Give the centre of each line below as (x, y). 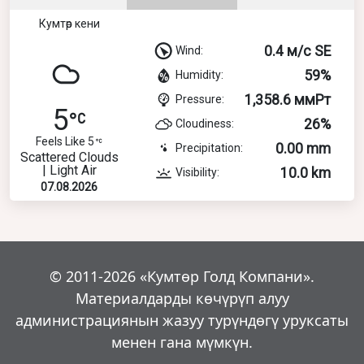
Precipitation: (209, 147)
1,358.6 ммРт (288, 100)
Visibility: (197, 172)
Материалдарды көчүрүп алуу (182, 298)
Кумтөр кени (69, 23)
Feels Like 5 (65, 141)
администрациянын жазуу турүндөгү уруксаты (182, 320)
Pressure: (200, 99)
